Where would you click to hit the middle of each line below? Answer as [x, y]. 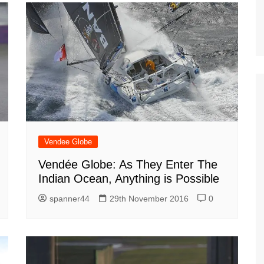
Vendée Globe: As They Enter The [128, 165]
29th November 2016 [149, 199]
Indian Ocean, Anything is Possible [129, 179]
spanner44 [70, 199]
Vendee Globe [68, 142]
